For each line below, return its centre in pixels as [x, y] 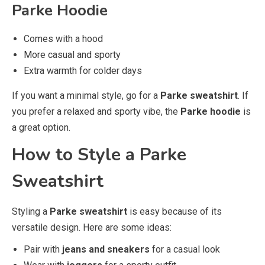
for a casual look [185, 249]
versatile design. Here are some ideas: [92, 227]
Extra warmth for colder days [83, 71]
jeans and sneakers [106, 249]
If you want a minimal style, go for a [86, 96]
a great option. [41, 127]
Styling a [31, 211]
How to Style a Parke [99, 155]
